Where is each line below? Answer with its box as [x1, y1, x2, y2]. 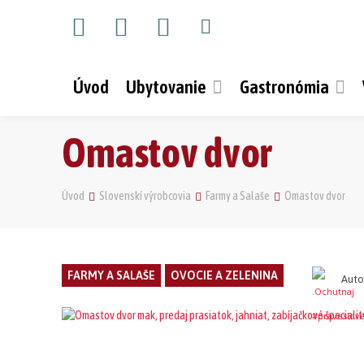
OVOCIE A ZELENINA [171, 269, 278, 283]
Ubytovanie [126, 76, 206, 97]
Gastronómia [240, 76, 329, 97]
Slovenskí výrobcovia [99, 189, 191, 203]
